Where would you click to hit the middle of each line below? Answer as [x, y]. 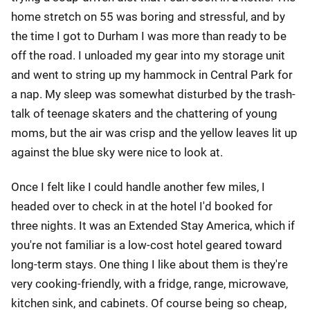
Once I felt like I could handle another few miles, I [138, 187]
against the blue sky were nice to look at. [117, 152]
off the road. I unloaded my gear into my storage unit [148, 55]
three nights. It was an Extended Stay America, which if [153, 226]
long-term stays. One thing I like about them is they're [149, 264]
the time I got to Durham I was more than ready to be [149, 36]
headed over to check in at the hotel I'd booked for [142, 206]
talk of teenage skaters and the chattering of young [144, 113]
